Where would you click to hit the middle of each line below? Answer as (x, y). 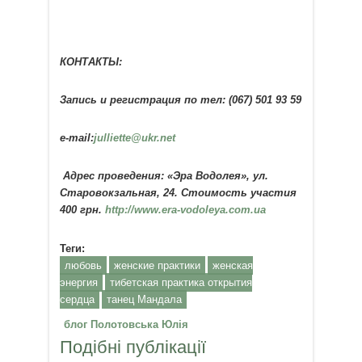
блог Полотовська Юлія (126, 324)
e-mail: (76, 138)
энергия (78, 282)
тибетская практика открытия (181, 282)
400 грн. (82, 210)
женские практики (157, 265)
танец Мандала (144, 299)
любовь (83, 265)
